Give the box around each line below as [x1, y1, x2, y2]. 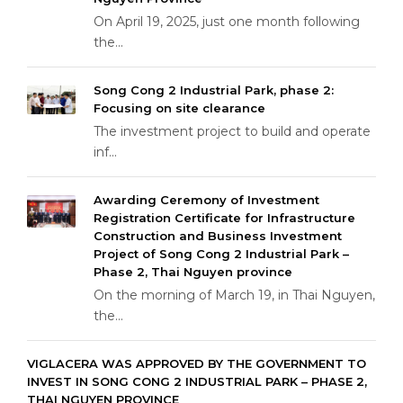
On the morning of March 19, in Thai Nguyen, [94, 287, 375, 303]
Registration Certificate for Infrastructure [94, 210, 355, 225]
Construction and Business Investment [94, 228, 342, 243]
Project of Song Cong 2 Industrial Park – [94, 246, 349, 261]
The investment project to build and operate [94, 123, 371, 139]
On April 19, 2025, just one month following [94, 13, 360, 30]
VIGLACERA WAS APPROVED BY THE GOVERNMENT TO [27, 356, 366, 371]
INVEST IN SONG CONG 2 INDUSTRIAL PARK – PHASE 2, [27, 374, 367, 389]
